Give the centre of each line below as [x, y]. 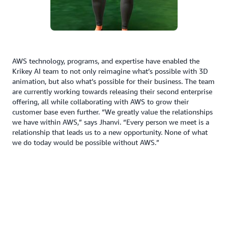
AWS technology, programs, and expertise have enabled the [106, 61]
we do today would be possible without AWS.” [86, 142]
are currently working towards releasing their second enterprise [112, 92]
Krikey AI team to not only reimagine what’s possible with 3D [110, 71]
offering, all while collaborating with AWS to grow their [101, 102]
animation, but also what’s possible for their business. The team [113, 81]
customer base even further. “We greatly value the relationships [112, 112]
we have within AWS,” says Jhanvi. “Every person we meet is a [111, 122]
